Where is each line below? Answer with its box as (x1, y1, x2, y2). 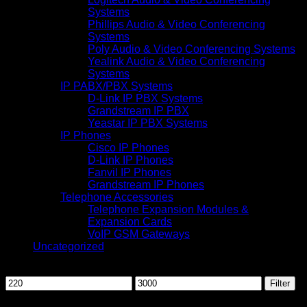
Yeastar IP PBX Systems (88, 117, 208, 129)
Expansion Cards (88, 216, 172, 228)
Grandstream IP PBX (88, 105, 189, 116)
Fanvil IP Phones (88, 167, 171, 178)
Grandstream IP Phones (88, 179, 204, 191)
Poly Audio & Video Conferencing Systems (88, 43, 295, 55)
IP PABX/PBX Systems (60, 80, 173, 92)
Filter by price (5, 264, 71, 275)
